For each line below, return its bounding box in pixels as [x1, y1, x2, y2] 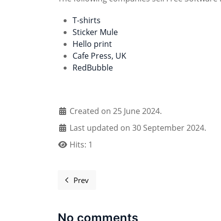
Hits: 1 [70, 139, 93, 150]
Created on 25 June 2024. [70, 106, 162, 117]
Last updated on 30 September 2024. [70, 122, 206, 134]
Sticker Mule [73, 27, 118, 38]
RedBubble [73, 62, 113, 74]
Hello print [73, 38, 112, 50]
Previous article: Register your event [76, 180, 198, 190]
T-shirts [73, 15, 101, 26]
